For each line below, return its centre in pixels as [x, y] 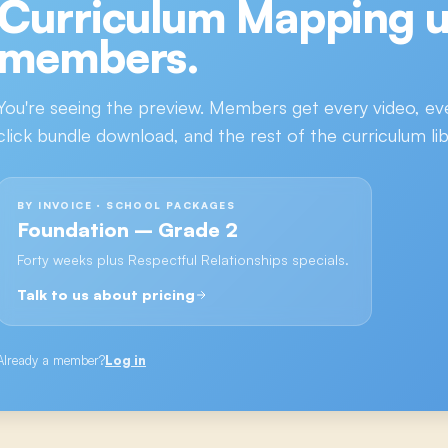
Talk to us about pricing [106, 294]
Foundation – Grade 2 [127, 229]
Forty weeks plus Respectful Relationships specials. [183, 259]
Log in [125, 359]
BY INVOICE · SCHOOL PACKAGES [126, 204]
